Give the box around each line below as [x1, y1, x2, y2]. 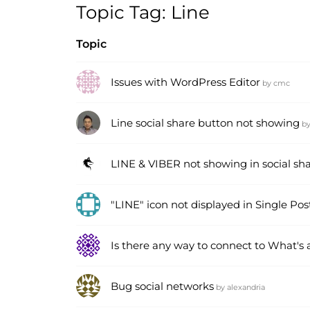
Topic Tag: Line [76, 1, 210, 24]
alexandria [227, 282, 265, 292]
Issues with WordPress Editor [111, 75, 260, 89]
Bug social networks [111, 280, 214, 293]
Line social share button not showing [111, 116, 300, 129]
